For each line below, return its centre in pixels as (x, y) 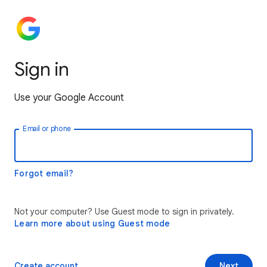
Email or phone (47, 129)
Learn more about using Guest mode (92, 223)
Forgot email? (44, 173)
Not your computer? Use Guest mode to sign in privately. (124, 212)
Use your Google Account (69, 98)
